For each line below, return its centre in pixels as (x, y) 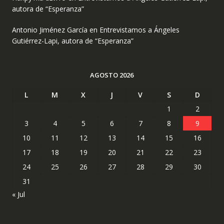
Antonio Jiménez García (49, 30)
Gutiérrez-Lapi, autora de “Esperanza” (72, 41)
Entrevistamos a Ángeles (139, 30)
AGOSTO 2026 (112, 75)
